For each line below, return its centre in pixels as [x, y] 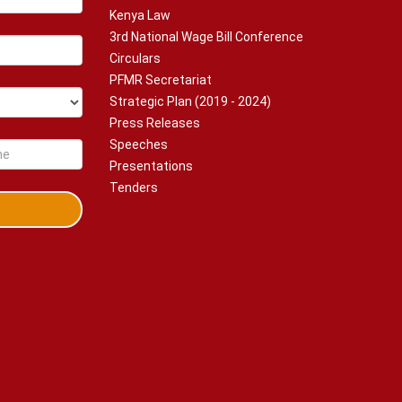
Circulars [135, 58]
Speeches [139, 144]
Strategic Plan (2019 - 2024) [190, 101]
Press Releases [155, 123]
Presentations [151, 166]
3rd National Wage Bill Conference [206, 37]
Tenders [134, 188]
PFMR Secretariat [161, 80]
